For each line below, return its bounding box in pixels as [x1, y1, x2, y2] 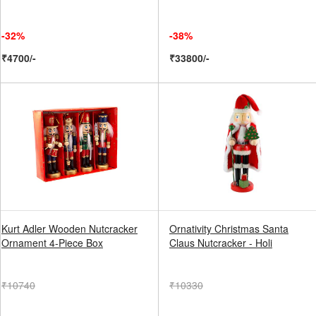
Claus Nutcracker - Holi [169, 236, 272, 250]
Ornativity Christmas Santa [169, 221, 288, 236]
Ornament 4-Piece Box [1, 236, 103, 250]
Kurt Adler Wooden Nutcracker [1, 221, 138, 236]
